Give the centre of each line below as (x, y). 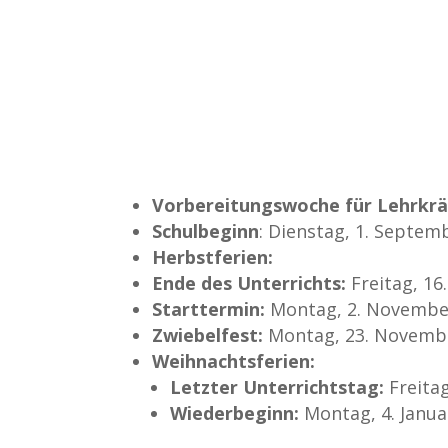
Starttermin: (209, 308)
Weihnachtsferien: (234, 360)
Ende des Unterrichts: (249, 282)
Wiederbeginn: (235, 412)
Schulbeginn (206, 230)
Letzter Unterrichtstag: (277, 386)
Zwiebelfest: (208, 334)
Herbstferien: (213, 256)
